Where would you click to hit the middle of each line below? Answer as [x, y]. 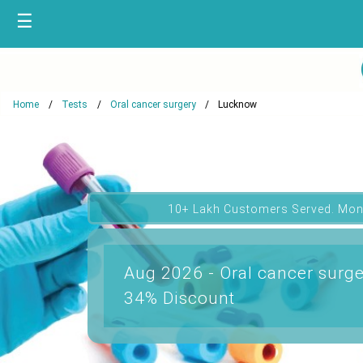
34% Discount [179, 298]
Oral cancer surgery [153, 104]
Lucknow [237, 104]
